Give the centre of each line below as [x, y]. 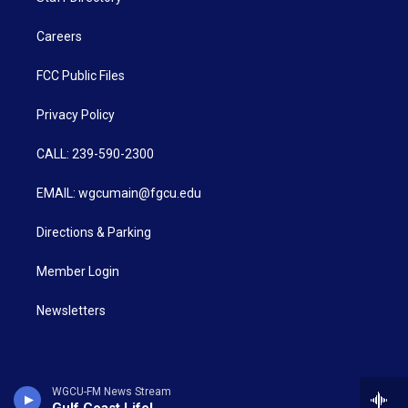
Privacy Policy [76, 115]
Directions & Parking [94, 233]
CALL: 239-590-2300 [95, 154]
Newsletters [71, 311]
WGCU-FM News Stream [112, 392]
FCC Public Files [81, 76]
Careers [59, 37]
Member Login [78, 272]
